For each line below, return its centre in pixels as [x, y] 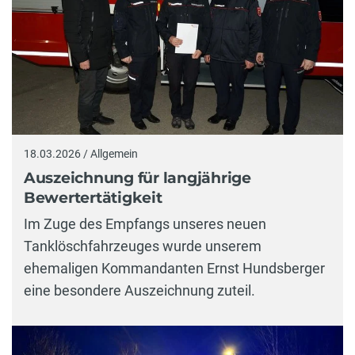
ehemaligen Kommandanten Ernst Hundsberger [174, 269]
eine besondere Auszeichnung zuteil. [139, 291]
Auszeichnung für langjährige [137, 177]
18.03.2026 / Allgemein [81, 154]
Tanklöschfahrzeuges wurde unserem [143, 246]
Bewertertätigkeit [93, 197]
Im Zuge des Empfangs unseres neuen [145, 224]
